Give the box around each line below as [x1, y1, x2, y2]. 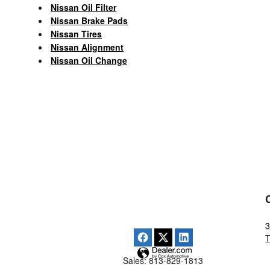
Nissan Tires [51, 27, 102, 40]
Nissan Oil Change [51, 54, 127, 66]
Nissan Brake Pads [51, 14, 128, 27]
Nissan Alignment [51, 40, 124, 53]
